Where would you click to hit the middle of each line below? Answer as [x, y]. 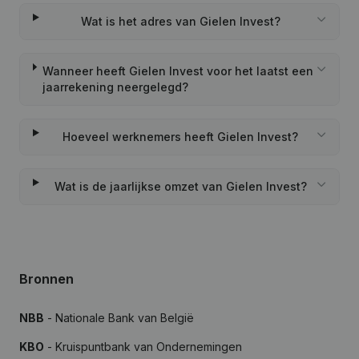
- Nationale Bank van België [119, 318]
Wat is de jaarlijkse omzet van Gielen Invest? [180, 186]
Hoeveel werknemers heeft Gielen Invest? [181, 137]
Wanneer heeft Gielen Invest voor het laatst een [177, 71]
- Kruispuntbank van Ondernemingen [143, 347]
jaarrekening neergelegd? [115, 87]
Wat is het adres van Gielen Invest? [180, 21]
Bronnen [46, 279]
